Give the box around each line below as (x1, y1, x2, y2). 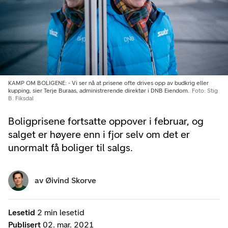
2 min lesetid (37, 207, 84, 217)
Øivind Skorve (45, 175, 96, 185)
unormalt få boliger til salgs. (8, 141, 133, 154)
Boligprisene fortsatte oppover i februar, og (8, 115, 204, 127)
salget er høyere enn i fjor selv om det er (8, 128, 190, 140)
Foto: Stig (191, 87, 218, 94)
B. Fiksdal (8, 94, 34, 102)
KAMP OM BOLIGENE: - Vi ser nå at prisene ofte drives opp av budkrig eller (8, 79, 209, 87)
